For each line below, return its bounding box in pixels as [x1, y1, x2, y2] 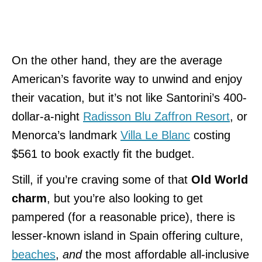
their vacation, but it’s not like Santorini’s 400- [12, 91, 247, 104]
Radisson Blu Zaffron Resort [83, 109, 230, 123]
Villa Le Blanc [120, 128, 190, 142]
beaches [12, 247, 56, 261]
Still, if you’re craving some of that [12, 173, 188, 186]
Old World [188, 173, 248, 186]
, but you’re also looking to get [47, 191, 203, 205]
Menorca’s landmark [12, 128, 120, 142]
